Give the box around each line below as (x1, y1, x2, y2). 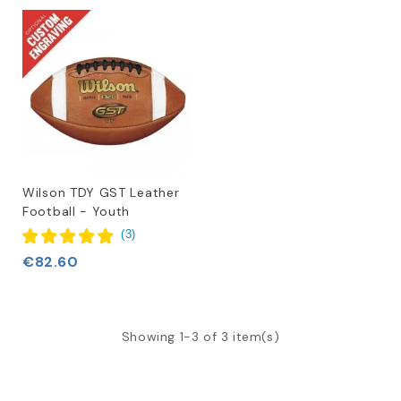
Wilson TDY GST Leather (22, 184, 180, 200)
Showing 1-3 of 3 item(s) (121, 328, 280, 345)
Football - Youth (22, 203, 131, 219)
